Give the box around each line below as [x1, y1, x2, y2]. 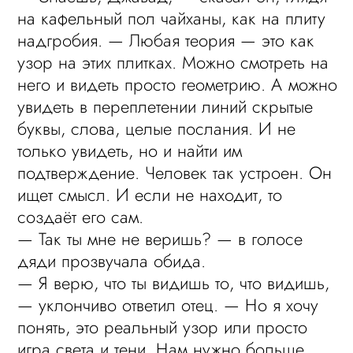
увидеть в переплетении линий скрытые [17, 94, 314, 119]
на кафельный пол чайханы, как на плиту [17, 6, 326, 31]
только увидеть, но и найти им [17, 138, 243, 163]
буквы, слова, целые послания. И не [17, 116, 296, 141]
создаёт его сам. [17, 204, 144, 229]
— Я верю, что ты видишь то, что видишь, [17, 270, 330, 295]
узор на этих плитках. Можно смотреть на [17, 50, 329, 75]
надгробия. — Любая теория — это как [17, 28, 315, 53]
